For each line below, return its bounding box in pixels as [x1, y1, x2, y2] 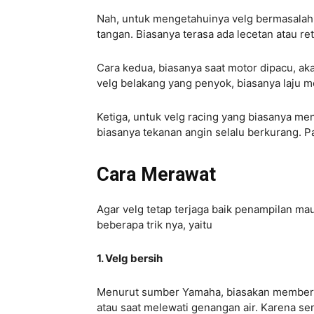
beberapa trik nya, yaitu [97, 218, 212, 232]
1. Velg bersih [97, 252, 163, 266]
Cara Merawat [97, 163, 216, 186]
